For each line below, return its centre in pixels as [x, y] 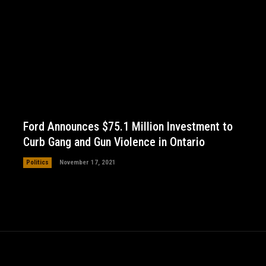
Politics [37, 162]
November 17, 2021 [87, 162]
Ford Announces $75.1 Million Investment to [128, 126]
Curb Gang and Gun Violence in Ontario [114, 142]
